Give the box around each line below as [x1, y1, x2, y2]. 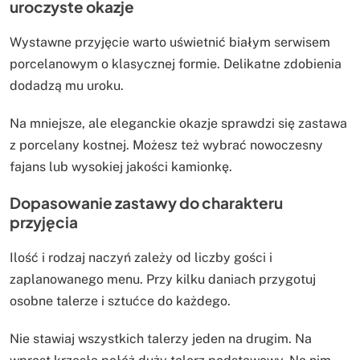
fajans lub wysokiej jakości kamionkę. [10, 159, 232, 175]
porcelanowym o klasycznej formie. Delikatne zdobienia [10, 56, 342, 72]
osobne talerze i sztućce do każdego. [10, 293, 231, 309]
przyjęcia [10, 212, 78, 232]
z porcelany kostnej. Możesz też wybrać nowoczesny [10, 137, 323, 153]
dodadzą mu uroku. [10, 78, 124, 94]
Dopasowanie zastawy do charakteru [10, 193, 283, 213]
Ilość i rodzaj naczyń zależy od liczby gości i [10, 250, 272, 266]
